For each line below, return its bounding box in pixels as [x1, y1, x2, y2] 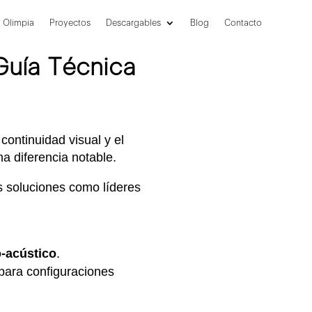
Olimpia [3, 17, 34, 28]
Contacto [224, 17, 262, 28]
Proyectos [49, 17, 91, 28]
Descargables [106, 17, 161, 28]
